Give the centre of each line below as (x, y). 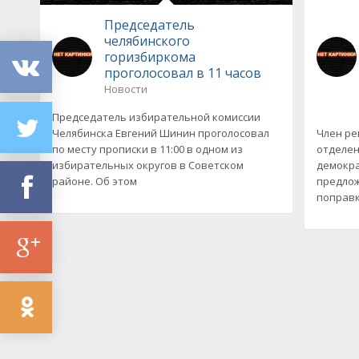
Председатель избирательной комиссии (156, 117)
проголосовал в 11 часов (183, 73)
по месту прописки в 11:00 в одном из (147, 149)
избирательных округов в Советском (148, 165)
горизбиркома (150, 56)
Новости (126, 89)
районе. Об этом (95, 181)
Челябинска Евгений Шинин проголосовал (161, 133)
